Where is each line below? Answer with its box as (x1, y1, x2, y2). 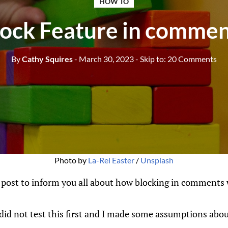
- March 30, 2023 (74, 54, 134, 64)
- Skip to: (135, 54, 167, 64)
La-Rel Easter (88, 155, 134, 165)
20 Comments (167, 54, 217, 64)
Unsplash (140, 155, 174, 165)
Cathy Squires (20, 54, 73, 64)
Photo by (54, 155, 88, 165)
